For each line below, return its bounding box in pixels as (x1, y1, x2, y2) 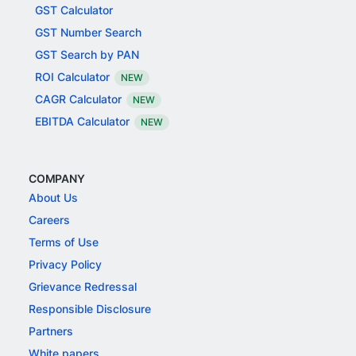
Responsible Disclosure (29, 302, 151, 315)
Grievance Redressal (29, 280, 137, 293)
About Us (29, 191, 78, 204)
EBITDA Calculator (35, 114, 130, 128)
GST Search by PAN (35, 48, 139, 61)
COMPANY (29, 172, 85, 185)
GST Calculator (35, 3, 113, 17)
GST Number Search (35, 25, 141, 39)
